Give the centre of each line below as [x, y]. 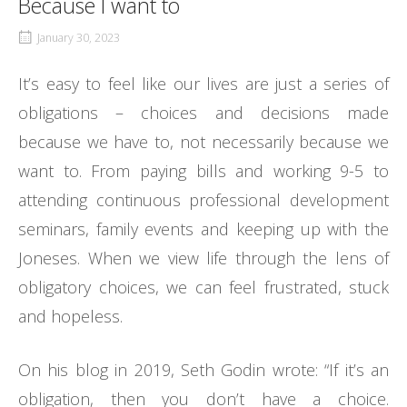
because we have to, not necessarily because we [203, 142]
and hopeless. [70, 317]
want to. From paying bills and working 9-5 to [203, 171]
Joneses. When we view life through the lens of [203, 258]
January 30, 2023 [79, 38]
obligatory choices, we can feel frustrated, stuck [203, 288]
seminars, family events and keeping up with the [203, 229]
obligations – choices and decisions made [203, 113]
